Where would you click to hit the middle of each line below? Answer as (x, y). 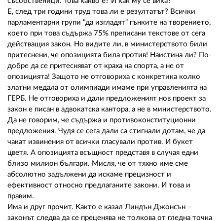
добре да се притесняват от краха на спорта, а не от (96, 66)
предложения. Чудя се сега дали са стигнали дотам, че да (106, 131)
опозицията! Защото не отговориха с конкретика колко (104, 76)
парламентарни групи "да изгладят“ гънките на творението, (109, 22)
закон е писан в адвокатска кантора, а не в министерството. (110, 109)
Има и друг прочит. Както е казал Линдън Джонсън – (100, 207)
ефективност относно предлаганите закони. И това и (99, 185)
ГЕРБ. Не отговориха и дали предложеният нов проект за (107, 98)
